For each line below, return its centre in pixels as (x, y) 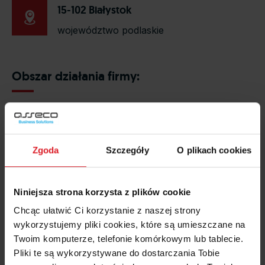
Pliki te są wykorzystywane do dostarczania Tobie (117, 253)
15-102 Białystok (95, 10)
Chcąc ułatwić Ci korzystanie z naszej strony (107, 211)
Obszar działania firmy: (76, 76)
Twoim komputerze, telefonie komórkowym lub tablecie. (128, 239)
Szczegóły (127, 150)
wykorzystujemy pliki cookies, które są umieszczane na (130, 225)
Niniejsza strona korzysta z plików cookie (102, 192)
